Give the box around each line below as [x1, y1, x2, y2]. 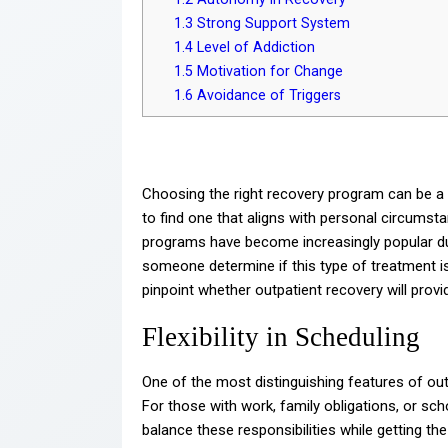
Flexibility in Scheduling [142, 321, 420, 352]
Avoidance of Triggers [193, 86, 342, 103]
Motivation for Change [193, 62, 344, 79]
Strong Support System [193, 14, 351, 31]
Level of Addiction [193, 38, 316, 55]
